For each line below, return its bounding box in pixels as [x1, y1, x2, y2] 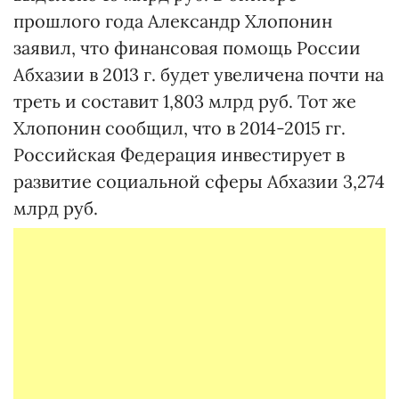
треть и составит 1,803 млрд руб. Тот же [13, 90, 356, 112]
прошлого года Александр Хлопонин [13, 10, 332, 32]
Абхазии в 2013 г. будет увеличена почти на [13, 63, 384, 85]
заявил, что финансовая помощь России [13, 37, 361, 59]
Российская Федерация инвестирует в [13, 143, 345, 166]
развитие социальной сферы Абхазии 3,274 [13, 170, 385, 192]
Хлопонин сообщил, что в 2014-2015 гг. [13, 117, 346, 139]
